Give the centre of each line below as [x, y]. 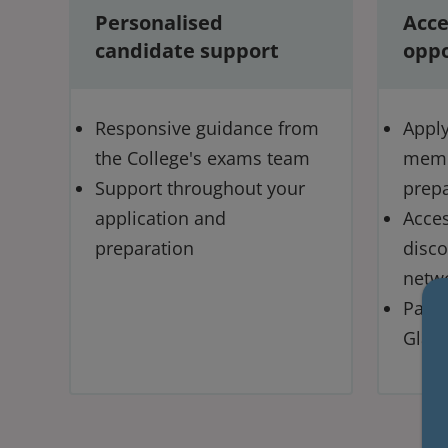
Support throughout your [200, 187]
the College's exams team [202, 157]
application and [160, 217]
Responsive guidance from [207, 127]
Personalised [159, 22]
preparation [144, 247]
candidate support [187, 50]
